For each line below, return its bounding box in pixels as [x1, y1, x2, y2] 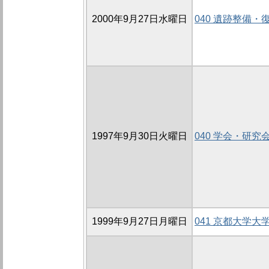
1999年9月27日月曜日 [91, 216, 187, 227]
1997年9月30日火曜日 [91, 131, 187, 142]
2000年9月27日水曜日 [91, 14, 187, 25]
